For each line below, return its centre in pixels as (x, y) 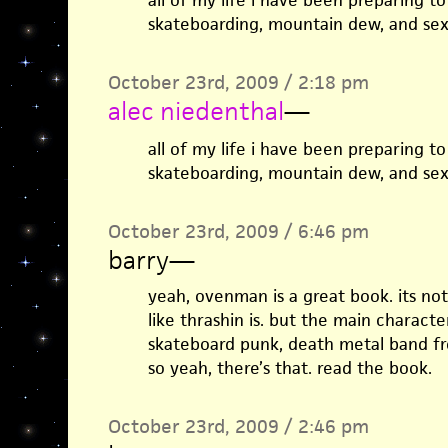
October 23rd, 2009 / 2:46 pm (238, 426)
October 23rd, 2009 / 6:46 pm (238, 231)
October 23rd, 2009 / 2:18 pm (238, 82)
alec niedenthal (195, 111)
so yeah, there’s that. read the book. (289, 368)
